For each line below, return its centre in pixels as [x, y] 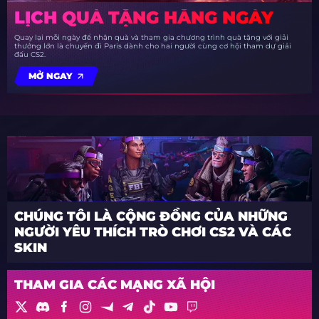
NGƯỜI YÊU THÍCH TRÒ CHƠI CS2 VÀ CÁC [153, 232]
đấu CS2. [30, 54]
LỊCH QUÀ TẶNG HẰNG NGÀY [144, 17]
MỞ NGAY [51, 76]
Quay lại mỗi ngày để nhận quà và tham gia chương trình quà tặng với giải [151, 37]
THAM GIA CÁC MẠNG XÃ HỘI [115, 284]
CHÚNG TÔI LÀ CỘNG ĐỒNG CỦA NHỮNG [151, 216]
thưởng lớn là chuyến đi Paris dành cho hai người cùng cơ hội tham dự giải [153, 46]
